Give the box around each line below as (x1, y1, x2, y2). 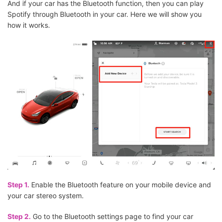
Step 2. (7, 212, 31, 221)
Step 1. (7, 180, 29, 189)
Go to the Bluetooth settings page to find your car (31, 212, 193, 221)
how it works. (7, 20, 50, 29)
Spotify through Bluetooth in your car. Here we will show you (7, 9, 202, 18)
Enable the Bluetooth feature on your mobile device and (29, 180, 211, 189)
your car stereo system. (7, 191, 84, 200)
